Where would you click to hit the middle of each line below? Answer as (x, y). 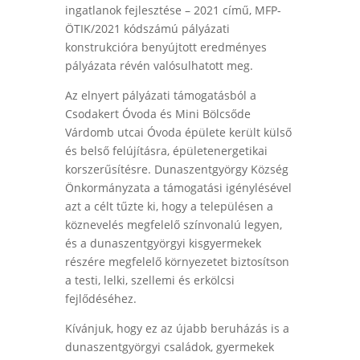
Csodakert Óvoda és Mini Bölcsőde (157, 114)
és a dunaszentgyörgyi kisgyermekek (163, 243)
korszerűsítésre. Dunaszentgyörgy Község (176, 170)
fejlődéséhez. (100, 299)
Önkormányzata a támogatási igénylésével (178, 188)
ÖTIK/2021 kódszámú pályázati (147, 29)
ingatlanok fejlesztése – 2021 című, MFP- (173, 10)
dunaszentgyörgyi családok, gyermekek (169, 347)
